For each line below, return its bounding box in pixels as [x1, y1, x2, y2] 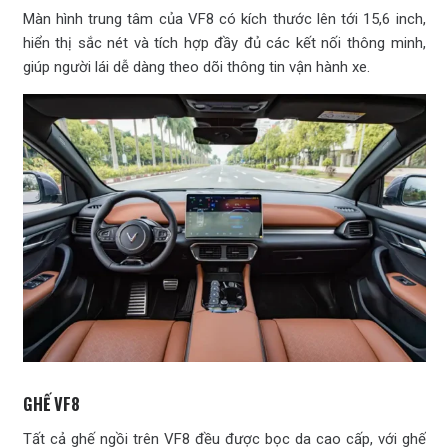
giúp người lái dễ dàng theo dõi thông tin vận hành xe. [22, 57, 370, 76]
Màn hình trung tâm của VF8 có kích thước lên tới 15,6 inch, [22, 9, 426, 28]
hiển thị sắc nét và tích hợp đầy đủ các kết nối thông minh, [22, 33, 426, 52]
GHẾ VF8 [22, 391, 80, 417]
